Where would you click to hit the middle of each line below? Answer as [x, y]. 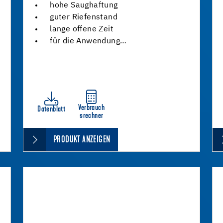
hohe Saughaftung [84, 5]
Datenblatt [52, 110]
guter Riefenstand [84, 17]
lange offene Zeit [82, 29]
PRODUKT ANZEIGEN [82, 140]
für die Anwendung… [88, 41]
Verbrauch [92, 108]
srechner [92, 116]
